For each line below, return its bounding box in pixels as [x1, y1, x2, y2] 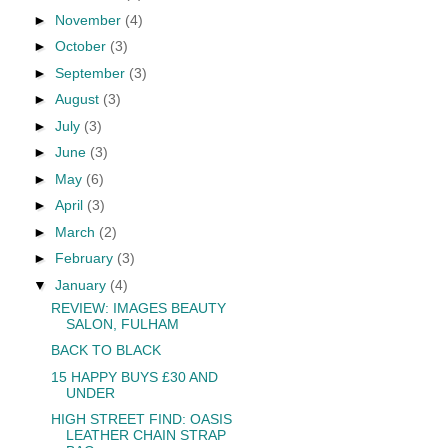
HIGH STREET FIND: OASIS [50, 411, 232, 428]
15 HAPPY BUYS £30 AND [50, 368, 218, 385]
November [54, 11, 125, 28]
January [54, 276, 110, 293]
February [54, 250, 117, 267]
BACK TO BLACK [50, 342, 161, 359]
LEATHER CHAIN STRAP [65, 427, 226, 444]
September [54, 64, 129, 81]
